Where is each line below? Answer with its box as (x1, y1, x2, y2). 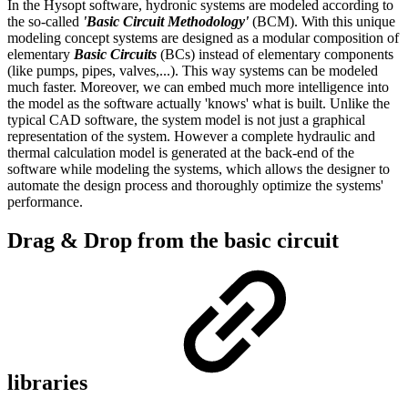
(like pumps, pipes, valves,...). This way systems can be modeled (7, 62, 378, 78)
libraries (7, 370, 98, 394)
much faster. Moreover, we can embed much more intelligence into (7, 78, 389, 95)
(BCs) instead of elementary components (157, 46, 393, 62)
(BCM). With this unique (252, 13, 395, 29)
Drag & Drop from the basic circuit (7, 228, 339, 252)
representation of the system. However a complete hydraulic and (7, 127, 375, 144)
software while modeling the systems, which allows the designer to (7, 160, 390, 177)
